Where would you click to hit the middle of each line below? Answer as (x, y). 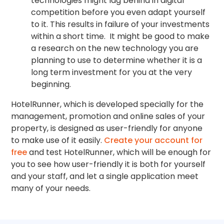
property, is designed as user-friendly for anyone (107, 128)
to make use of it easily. (58, 140)
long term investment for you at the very (112, 72)
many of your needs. (51, 188)
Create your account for (153, 140)
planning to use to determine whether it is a (117, 60)
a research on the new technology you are (115, 48)
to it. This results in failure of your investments (120, 24)
